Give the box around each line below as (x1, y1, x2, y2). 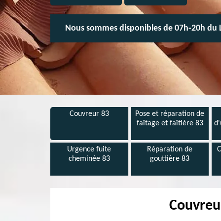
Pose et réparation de (135, 110, 205, 118)
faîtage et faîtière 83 (136, 119, 203, 127)
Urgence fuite (67, 146, 111, 153)
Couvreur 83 (69, 110, 109, 118)
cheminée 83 (68, 155, 110, 163)
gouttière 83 (150, 155, 190, 163)
